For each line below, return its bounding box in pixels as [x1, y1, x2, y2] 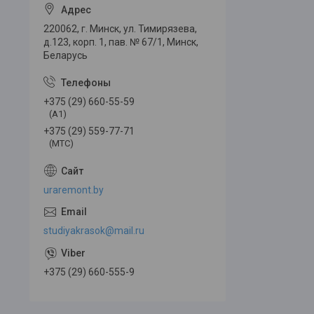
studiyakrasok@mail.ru [43, 224, 144, 236]
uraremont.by [43, 184, 104, 196]
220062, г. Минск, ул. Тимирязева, [43, 23, 197, 35]
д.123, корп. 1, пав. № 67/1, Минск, [43, 36, 198, 48]
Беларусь [43, 50, 88, 62]
